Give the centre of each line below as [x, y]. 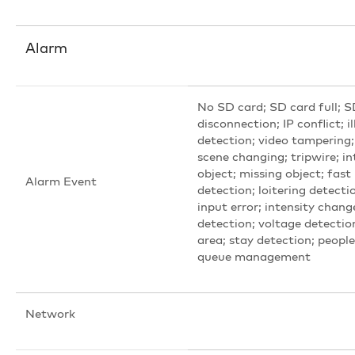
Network [50, 313]
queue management [254, 256]
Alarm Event [61, 181]
